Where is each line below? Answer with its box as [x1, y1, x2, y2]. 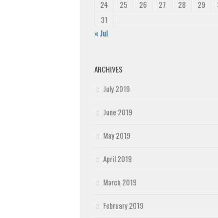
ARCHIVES [94, 64, 123, 74]
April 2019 [103, 153, 132, 164]
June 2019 [103, 107, 132, 117]
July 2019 [103, 83, 130, 94]
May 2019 [103, 130, 130, 141]
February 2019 [103, 200, 144, 211]
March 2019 [103, 177, 137, 187]
